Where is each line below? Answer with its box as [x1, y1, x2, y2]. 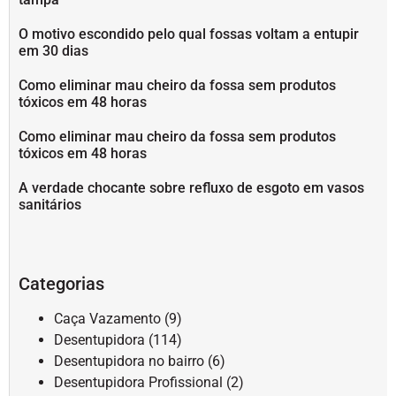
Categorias [19, 272, 104, 294]
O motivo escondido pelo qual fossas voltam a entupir [19, 25, 359, 42]
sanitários [19, 195, 81, 213]
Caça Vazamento [54, 309, 161, 327]
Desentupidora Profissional [54, 373, 223, 391]
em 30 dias [19, 42, 88, 59]
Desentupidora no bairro [54, 352, 204, 369]
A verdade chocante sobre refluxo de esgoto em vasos [19, 179, 364, 196]
